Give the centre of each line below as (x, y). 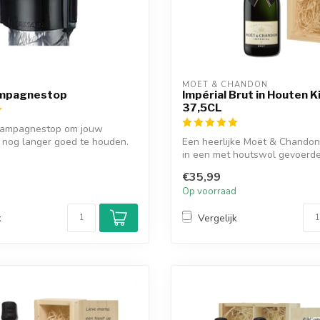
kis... (191, 167)
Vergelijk (217, 218)
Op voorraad (209, 192)
